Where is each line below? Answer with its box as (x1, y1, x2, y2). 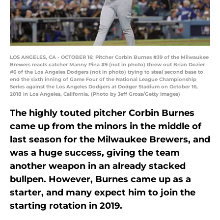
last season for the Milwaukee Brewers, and (10, 134, 210, 145)
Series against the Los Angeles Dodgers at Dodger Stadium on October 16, (10, 83, 198, 90)
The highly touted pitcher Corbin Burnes (10, 108, 194, 119)
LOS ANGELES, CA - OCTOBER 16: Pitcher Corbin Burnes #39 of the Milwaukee (10, 54, 209, 61)
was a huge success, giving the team (10, 147, 180, 159)
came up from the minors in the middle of (10, 121, 201, 132)
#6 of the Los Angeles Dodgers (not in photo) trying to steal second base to (10, 69, 203, 76)
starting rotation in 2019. (10, 200, 122, 212)
